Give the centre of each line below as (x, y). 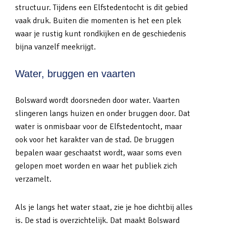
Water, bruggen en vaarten (75, 74)
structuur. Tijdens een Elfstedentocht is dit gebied (101, 8)
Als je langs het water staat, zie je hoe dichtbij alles (104, 207)
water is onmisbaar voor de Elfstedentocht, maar (99, 127)
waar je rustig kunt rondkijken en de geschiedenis (101, 34)
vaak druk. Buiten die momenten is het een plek (98, 21)
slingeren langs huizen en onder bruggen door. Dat (103, 114)
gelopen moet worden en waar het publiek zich (96, 166)
